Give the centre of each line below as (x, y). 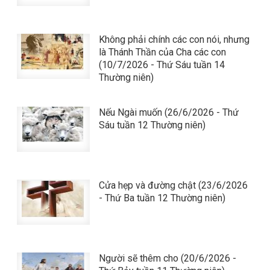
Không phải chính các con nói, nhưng (174, 39)
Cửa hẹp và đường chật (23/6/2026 (173, 185)
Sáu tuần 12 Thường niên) (152, 125)
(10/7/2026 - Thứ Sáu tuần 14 (162, 65)
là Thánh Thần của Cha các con (162, 52)
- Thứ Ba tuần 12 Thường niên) (162, 198)
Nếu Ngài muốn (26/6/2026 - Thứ (168, 112)
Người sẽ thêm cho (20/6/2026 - (167, 258)
